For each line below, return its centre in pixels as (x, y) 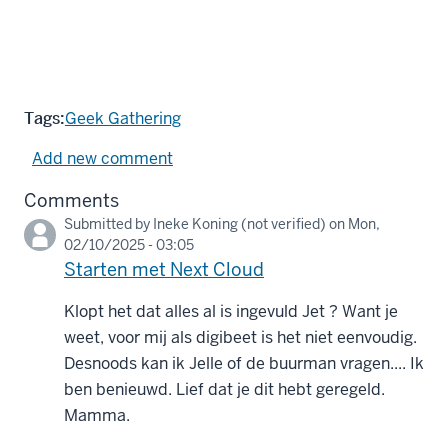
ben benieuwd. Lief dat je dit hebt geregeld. (224, 390)
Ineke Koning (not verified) (239, 224)
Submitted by (108, 224)
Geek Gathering (123, 119)
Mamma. (97, 416)
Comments (71, 201)
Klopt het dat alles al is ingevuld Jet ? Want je (231, 312)
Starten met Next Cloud (164, 270)
